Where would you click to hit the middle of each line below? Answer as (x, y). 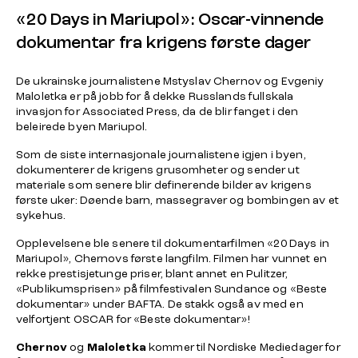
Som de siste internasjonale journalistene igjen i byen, (161, 154)
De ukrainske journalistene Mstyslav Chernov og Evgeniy (170, 81)
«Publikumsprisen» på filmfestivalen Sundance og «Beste (172, 288)
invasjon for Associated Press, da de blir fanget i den (157, 111)
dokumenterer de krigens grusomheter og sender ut (158, 169)
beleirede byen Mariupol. (82, 126)
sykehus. (41, 215)
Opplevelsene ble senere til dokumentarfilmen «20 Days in (173, 243)
